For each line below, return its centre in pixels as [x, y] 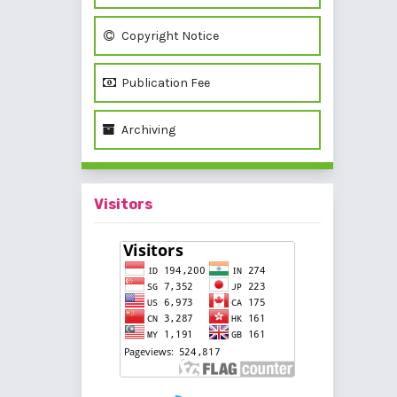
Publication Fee [164, 83]
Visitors [123, 205]
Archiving [147, 130]
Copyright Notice [169, 36]
